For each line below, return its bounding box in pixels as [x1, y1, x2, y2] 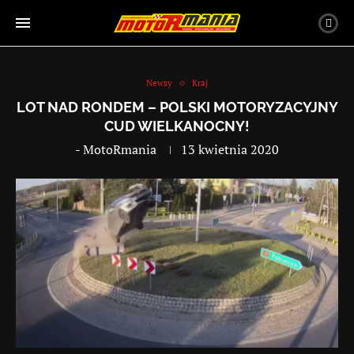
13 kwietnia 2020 [181, 141, 279, 158]
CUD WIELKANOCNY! [104, 118, 250, 134]
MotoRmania [83, 141, 156, 158]
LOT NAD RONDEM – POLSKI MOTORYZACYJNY [16, 99, 338, 115]
